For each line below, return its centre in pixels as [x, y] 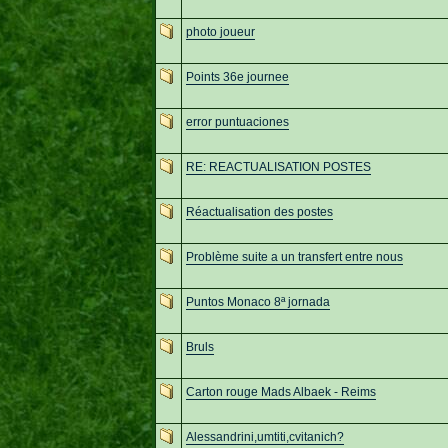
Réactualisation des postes [259, 211]
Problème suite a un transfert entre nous [294, 256]
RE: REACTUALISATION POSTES [278, 166]
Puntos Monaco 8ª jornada [257, 301]
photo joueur [220, 31]
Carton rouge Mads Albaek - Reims [280, 391]
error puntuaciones [237, 121]
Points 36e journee [237, 76]
